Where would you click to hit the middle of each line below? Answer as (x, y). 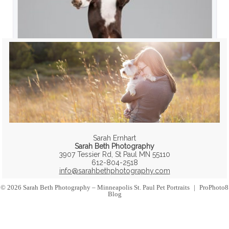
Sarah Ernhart (114, 138)
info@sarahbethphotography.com (114, 171)
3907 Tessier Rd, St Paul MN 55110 (114, 155)
